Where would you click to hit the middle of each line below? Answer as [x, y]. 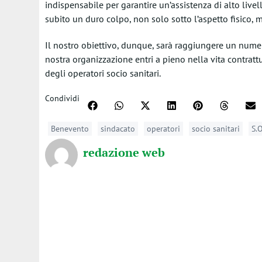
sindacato [118, 129]
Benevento [70, 129]
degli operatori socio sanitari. [103, 73]
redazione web [124, 152]
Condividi [62, 98]
